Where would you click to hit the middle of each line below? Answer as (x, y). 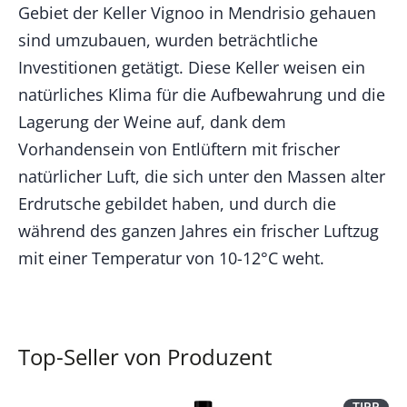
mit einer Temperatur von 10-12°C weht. (171, 258)
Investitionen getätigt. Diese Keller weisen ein (192, 68)
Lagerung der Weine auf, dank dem (152, 122)
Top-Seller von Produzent (145, 357)
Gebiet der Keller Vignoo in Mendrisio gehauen (197, 13)
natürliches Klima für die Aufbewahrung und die (202, 95)
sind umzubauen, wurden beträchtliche (168, 40)
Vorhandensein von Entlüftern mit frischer (179, 149)
